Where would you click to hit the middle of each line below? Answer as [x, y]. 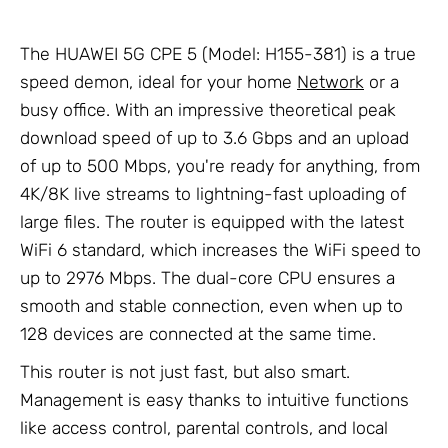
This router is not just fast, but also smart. [185, 371]
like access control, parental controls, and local [204, 427]
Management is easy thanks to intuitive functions [214, 399]
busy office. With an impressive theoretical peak [208, 110]
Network [330, 82]
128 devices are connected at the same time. [198, 334]
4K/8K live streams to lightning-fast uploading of [213, 194]
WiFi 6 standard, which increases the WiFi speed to [220, 250]
